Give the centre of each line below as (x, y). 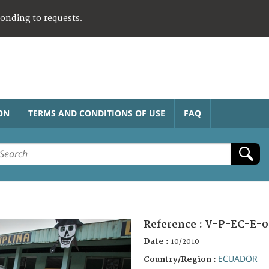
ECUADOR (238, 258)
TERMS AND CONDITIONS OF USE (97, 113)
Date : (157, 241)
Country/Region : (181, 259)
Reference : (174, 224)
